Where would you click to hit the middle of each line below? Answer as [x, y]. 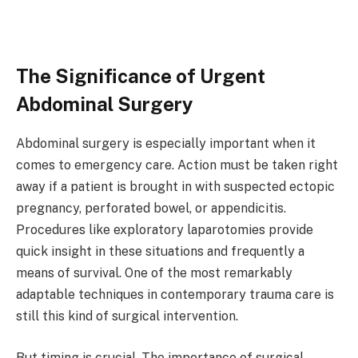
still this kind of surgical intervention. [127, 316]
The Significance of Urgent [141, 76]
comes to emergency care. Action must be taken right [177, 165]
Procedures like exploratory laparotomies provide [165, 230]
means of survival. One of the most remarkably [154, 273]
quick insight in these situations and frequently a [160, 252]
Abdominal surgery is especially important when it [166, 144]
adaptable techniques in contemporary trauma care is [175, 295]
